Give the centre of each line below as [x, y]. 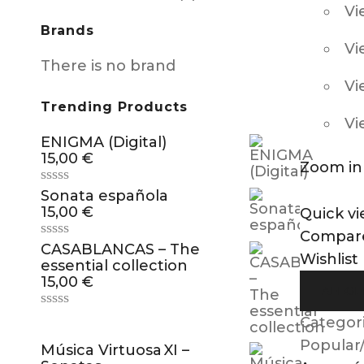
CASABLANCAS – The [120, 249]
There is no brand [108, 66]
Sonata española [104, 196]
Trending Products [114, 107]
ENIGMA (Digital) [104, 142]
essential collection [114, 266]
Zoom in [331, 167]
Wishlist [329, 259]
